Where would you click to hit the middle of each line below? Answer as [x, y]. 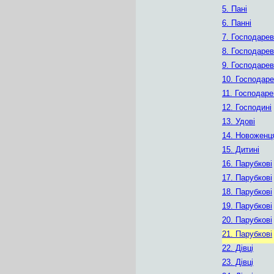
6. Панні [237, 23]
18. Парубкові [247, 192]
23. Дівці [238, 262]
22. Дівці [238, 248]
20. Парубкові [247, 220]
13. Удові [239, 121]
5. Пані [235, 9]
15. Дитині [241, 150]
